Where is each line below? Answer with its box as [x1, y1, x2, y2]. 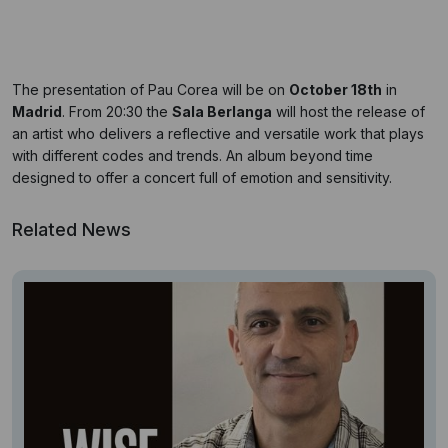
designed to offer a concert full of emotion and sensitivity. [12, 169, 392, 186]
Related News [12, 219, 131, 240]
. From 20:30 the [62, 103, 172, 120]
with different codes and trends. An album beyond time [12, 147, 373, 164]
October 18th [289, 81, 382, 98]
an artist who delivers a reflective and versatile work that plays [12, 125, 424, 142]
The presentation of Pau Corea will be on [12, 81, 289, 98]
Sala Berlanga [172, 103, 272, 120]
